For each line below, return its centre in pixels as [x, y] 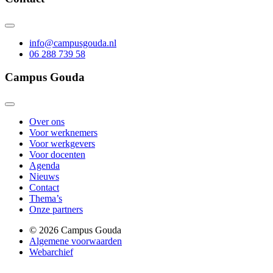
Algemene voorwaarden [76, 241]
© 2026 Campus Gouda [75, 230]
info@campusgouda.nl [73, 43]
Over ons [47, 122]
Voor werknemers [63, 133]
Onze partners [56, 209]
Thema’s [46, 198]
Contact [44, 187]
